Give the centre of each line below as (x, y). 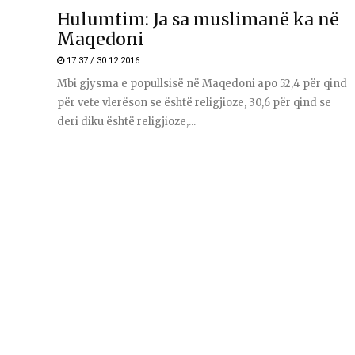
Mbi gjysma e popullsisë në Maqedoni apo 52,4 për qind (202, 83)
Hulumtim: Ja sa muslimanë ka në (198, 19)
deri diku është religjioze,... (126, 121)
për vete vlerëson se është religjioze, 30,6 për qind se (194, 102)
